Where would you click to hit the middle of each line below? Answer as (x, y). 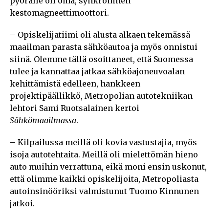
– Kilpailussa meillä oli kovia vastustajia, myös (103, 142)
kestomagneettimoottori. (59, 12)
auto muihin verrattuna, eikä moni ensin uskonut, (108, 166)
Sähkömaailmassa (43, 120)
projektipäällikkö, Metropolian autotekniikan (101, 96)
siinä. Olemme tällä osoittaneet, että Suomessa (101, 59)
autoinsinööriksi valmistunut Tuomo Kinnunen (104, 191)
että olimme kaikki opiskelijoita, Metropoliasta (104, 179)
